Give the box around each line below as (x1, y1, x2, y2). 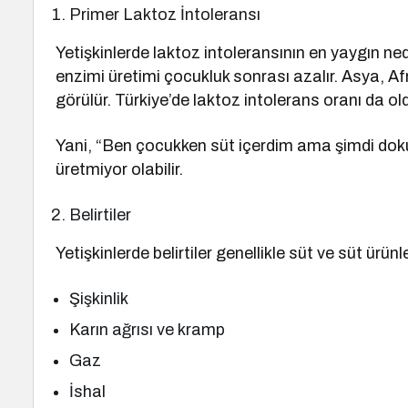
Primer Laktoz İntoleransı (69, 5, 261, 24)
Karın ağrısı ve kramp (69, 321, 226, 339)
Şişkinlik (69, 290, 128, 308)
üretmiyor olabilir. (56, 160, 184, 178)
